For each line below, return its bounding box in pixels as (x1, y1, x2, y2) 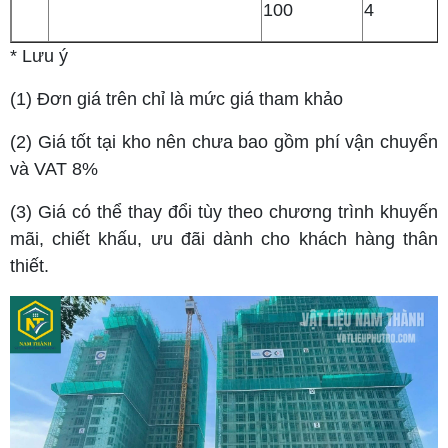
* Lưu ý (10, 45, 68, 66)
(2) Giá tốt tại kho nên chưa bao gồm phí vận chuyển (10, 131, 438, 152)
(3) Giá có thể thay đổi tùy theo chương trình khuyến (10, 201, 438, 222)
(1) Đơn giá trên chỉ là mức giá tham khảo (10, 88, 343, 109)
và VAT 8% (10, 158, 98, 179)
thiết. (10, 255, 49, 276)
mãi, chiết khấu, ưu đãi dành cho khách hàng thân (10, 228, 438, 249)
